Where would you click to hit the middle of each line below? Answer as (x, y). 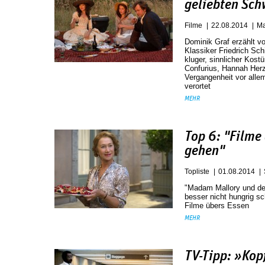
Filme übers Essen (217, 206)
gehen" (205, 151)
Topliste (197, 172)
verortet (198, 86)
